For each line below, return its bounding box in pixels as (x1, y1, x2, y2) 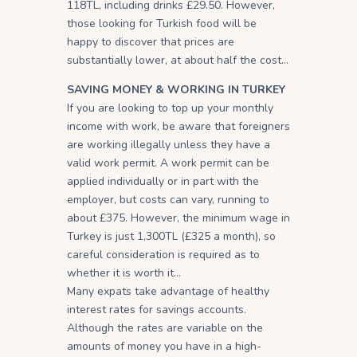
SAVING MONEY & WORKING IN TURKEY (67, 81, 285, 97)
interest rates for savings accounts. (67, 301, 246, 317)
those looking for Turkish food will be (67, 15, 257, 31)
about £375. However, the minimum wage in (67, 210, 290, 226)
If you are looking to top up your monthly (67, 100, 273, 116)
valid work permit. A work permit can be (67, 155, 269, 171)
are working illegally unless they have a (67, 136, 270, 152)
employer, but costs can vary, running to (67, 191, 269, 207)
